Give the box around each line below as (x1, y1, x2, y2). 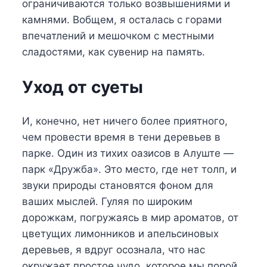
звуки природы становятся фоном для (22, 179, 213, 191)
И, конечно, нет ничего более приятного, (22, 114, 228, 127)
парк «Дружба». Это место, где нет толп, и (22, 163, 237, 175)
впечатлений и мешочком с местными (22, 30, 214, 42)
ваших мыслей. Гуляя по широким (22, 195, 193, 207)
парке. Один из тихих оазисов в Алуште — (22, 147, 234, 159)
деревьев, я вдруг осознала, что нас (22, 243, 205, 256)
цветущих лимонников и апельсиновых (22, 227, 219, 240)
